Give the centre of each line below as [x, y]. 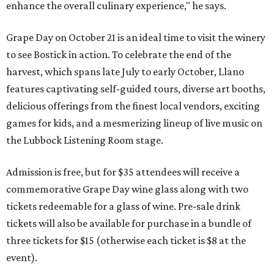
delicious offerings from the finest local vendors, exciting [133, 106]
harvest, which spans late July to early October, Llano [125, 72]
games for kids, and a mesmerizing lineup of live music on [134, 123]
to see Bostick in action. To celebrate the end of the [119, 55]
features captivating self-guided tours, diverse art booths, [136, 89]
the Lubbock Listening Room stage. [85, 140]
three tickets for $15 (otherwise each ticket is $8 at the [126, 241]
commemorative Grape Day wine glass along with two [127, 189]
